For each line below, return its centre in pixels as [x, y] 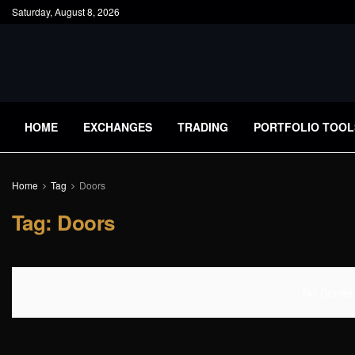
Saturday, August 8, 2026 [66, 11]
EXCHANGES [118, 127]
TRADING [203, 127]
